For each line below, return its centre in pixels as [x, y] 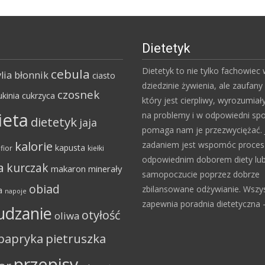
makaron [68, 169]
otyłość [101, 215]
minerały [105, 169]
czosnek [78, 95]
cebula [70, 74]
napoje [16, 191]
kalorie [34, 146]
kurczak [28, 168]
